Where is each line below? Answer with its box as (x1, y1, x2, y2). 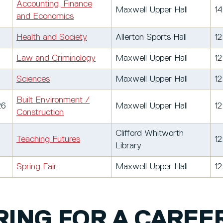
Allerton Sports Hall (115, 32, 187, 42)
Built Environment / (16, 95, 90, 105)
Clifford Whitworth (115, 128, 184, 138)
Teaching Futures (16, 134, 80, 144)
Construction (16, 108, 64, 117)
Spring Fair (16, 162, 57, 171)
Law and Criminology (16, 53, 96, 63)
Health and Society (16, 32, 87, 42)
